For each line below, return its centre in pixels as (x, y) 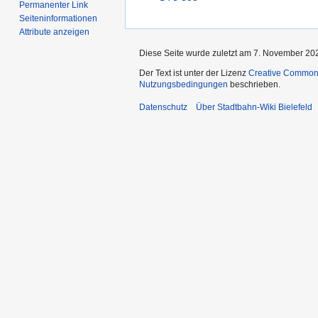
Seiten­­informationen (59, 18)
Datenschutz (163, 107)
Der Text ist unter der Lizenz (194, 73)
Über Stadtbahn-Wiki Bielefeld (254, 107)
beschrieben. (254, 84)
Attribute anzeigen (55, 32)
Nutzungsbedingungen (183, 84)
